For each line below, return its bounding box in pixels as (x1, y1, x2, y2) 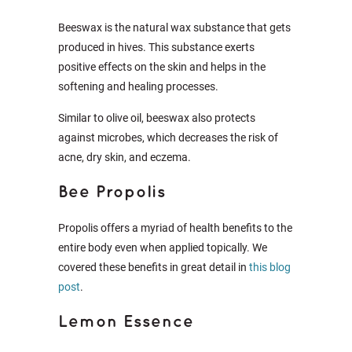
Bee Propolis (58, 185, 166, 200)
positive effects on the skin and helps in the (58, 60, 266, 73)
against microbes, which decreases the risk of (58, 131, 278, 144)
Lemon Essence (58, 314, 194, 330)
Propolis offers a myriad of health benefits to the (58, 222, 292, 234)
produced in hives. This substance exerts (58, 41, 255, 53)
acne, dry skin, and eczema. (58, 151, 191, 163)
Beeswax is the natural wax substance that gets (58, 21, 291, 34)
